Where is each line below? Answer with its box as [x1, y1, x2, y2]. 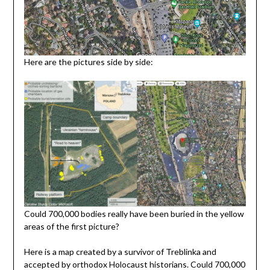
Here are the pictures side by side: [24, 56, 153, 67]
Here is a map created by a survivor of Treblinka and [24, 246, 216, 257]
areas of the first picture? [24, 221, 119, 231]
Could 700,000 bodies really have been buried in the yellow [24, 208, 244, 219]
